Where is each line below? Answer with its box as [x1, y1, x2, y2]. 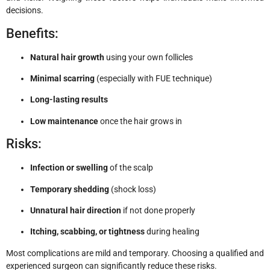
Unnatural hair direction [30, 205, 121, 215]
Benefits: [6, 25, 58, 41]
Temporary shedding [30, 184, 109, 194]
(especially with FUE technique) [95, 74, 212, 84]
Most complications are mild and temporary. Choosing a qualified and [6, 248, 264, 258]
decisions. [6, 5, 43, 16]
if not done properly [121, 205, 195, 215]
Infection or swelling [30, 163, 108, 173]
